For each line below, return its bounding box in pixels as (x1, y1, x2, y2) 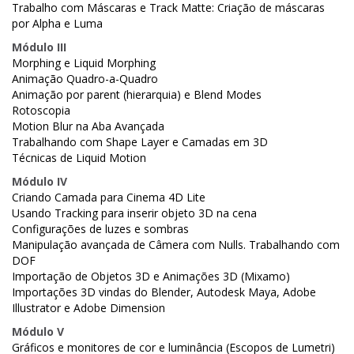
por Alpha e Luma (12, 16, 103, 32)
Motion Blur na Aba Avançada (12, 119, 164, 134)
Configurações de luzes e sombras (12, 221, 189, 237)
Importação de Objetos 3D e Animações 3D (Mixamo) (12, 269, 290, 284)
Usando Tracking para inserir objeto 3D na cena (12, 205, 257, 221)
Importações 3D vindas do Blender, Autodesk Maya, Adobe (12, 284, 316, 300)
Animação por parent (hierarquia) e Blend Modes (12, 87, 262, 103)
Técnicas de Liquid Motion (12, 150, 146, 166)
